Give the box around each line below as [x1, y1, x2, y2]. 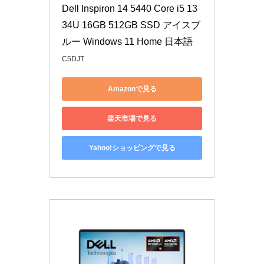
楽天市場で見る [107, 114, 157, 123]
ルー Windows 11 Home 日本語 [62, 37, 193, 47]
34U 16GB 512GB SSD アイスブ [62, 20, 200, 31]
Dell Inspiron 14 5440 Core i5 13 [62, 4, 197, 14]
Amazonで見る [107, 84, 157, 93]
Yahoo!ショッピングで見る [88, 143, 176, 152]
